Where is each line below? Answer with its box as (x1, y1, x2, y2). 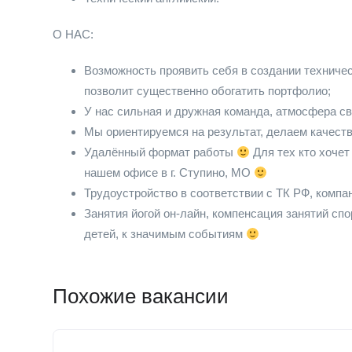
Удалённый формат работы (84, 145, 236, 159)
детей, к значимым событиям (84, 227, 246, 240)
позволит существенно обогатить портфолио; (84, 84, 331, 97)
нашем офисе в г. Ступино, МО (84, 166, 254, 179)
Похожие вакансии (53, 284, 229, 308)
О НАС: (53, 27, 93, 41)
